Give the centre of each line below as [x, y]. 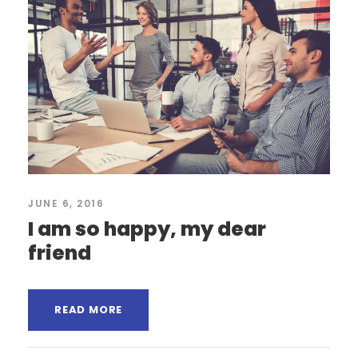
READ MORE [89, 310]
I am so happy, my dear [147, 229]
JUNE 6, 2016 [66, 204]
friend [60, 253]
